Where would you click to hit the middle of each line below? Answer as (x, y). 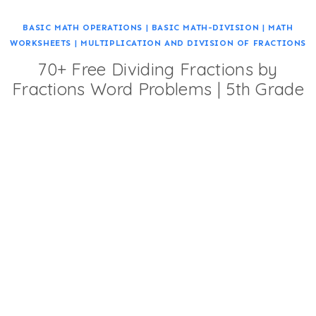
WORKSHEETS (41, 43)
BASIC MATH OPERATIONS (83, 28)
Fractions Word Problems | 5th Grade (158, 89)
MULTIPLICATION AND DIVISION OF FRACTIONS (193, 43)
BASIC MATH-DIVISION (205, 28)
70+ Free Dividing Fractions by (158, 69)
